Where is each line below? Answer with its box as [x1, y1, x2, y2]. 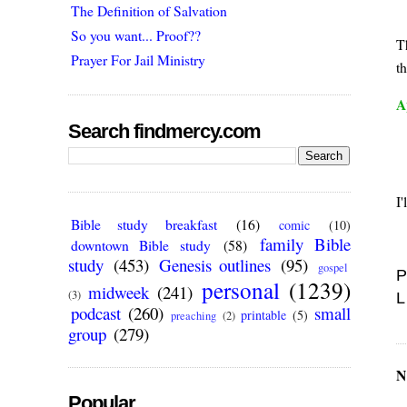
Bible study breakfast [71, 214, 217, 234]
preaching [171, 308, 217, 324]
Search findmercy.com [68, 119, 262, 143]
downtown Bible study [71, 235, 211, 255]
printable [240, 306, 286, 324]
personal [201, 274, 280, 306]
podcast [71, 302, 122, 325]
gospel [318, 260, 349, 276]
